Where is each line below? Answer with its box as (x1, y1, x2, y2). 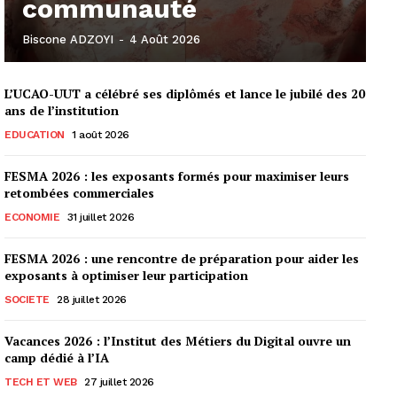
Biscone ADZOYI (22, 32, 113, 46)
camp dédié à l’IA (4, 348, 109, 366)
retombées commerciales (4, 183, 154, 201)
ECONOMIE (4, 210, 59, 223)
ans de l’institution (4, 101, 119, 119)
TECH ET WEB (4, 375, 77, 388)
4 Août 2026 (129, 32, 200, 46)
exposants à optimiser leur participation (4, 266, 248, 284)
